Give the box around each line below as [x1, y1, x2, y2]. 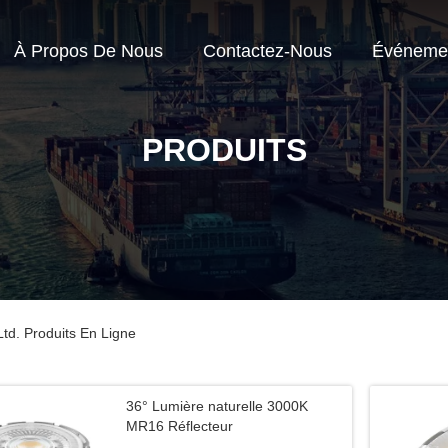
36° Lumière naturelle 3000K [126, 398, 308, 414]
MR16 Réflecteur [126, 418, 233, 434]
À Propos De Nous [14, 41, 163, 62]
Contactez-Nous [203, 41, 332, 62]
